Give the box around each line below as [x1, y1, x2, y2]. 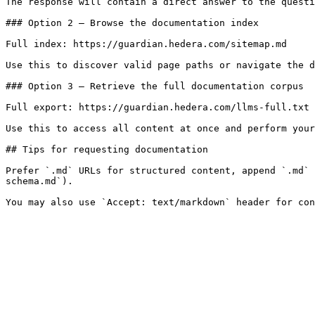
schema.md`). [6, 176, 73, 186]
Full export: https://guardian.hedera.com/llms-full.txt [6, 102, 309, 112]
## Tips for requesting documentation [6, 144, 208, 155]
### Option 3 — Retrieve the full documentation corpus [6, 81, 304, 91]
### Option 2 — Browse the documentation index [6, 18, 259, 28]
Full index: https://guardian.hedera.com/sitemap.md [6, 39, 287, 49]
